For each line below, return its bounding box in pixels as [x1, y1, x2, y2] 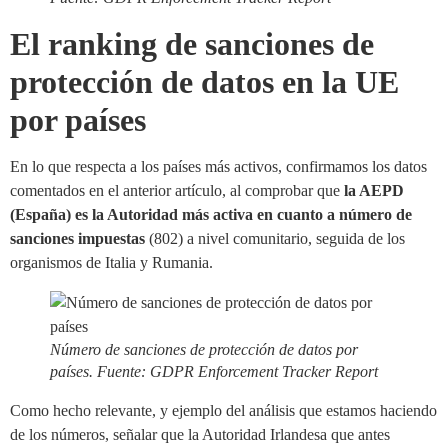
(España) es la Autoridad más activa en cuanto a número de [10, 205, 412, 223]
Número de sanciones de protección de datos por [50, 340, 358, 358]
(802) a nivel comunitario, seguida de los [145, 229, 405, 247]
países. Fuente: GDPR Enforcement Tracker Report [50, 362, 378, 380]
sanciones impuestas [10, 229, 145, 247]
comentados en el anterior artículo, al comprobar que [10, 181, 344, 199]
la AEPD [344, 181, 404, 199]
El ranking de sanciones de [10, 25, 374, 62]
